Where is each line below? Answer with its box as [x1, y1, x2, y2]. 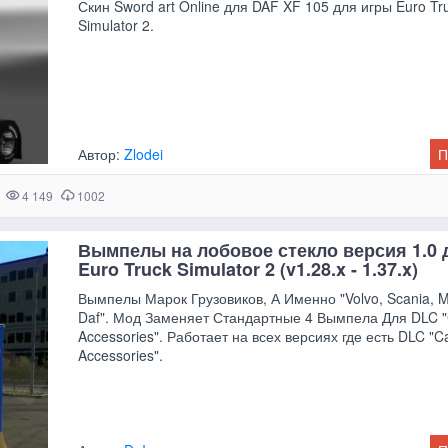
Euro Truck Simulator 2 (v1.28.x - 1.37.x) [78, 256, 419, 283]
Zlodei [124, 143, 164, 164]
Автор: [78, 143, 125, 164]
